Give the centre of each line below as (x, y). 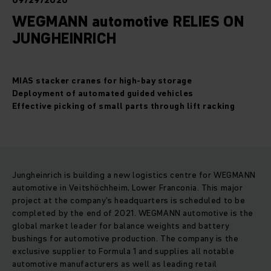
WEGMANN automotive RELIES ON (128, 22)
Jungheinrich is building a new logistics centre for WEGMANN (134, 175)
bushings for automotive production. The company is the (126, 239)
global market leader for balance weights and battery (121, 226)
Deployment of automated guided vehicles (103, 93)
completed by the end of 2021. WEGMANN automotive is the (133, 213)
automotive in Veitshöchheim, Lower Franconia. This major (128, 188)
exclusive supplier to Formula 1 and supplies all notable (123, 251)
